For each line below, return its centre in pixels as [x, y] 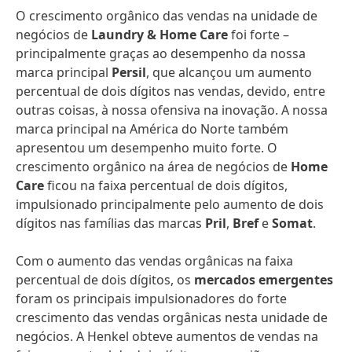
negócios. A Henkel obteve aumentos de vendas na [167, 336]
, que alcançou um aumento [229, 72]
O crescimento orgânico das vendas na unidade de [167, 16]
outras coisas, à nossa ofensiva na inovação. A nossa [172, 110]
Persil [129, 72]
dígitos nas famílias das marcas [110, 223]
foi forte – [258, 35]
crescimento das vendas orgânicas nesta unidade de [172, 317]
